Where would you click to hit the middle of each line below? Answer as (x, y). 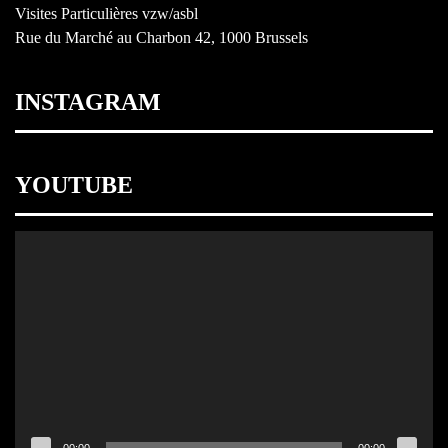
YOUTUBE (74, 185)
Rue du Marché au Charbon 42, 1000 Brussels (161, 38)
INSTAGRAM (88, 102)
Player (34, 266)
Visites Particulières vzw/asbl (106, 14)
